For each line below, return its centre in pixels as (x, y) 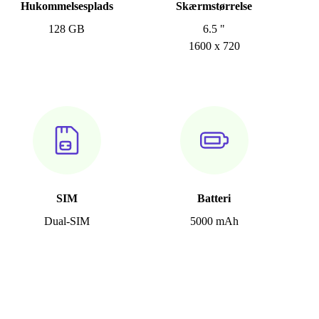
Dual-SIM (67, 221)
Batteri (214, 199)
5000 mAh (214, 221)
